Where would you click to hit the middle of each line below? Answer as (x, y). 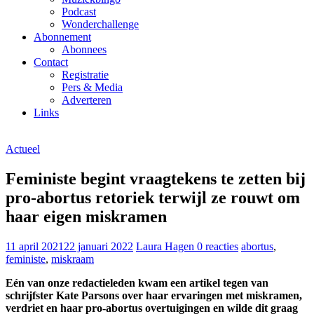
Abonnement (62, 36)
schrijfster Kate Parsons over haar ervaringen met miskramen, (154, 295)
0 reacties (218, 246)
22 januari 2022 (98, 246)
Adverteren (87, 100)
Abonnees (84, 49)
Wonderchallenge (100, 24)
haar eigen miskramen (86, 216)
